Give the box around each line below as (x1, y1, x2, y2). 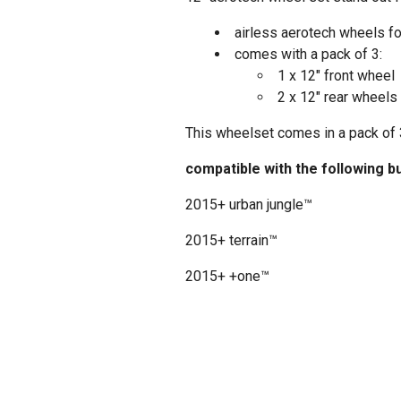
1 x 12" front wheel (277, 67, 395, 85)
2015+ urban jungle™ (185, 196, 312, 214)
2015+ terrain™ (185, 232, 277, 250)
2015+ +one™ (185, 268, 269, 286)
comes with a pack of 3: (235, 46, 382, 64)
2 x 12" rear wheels (277, 89, 397, 107)
